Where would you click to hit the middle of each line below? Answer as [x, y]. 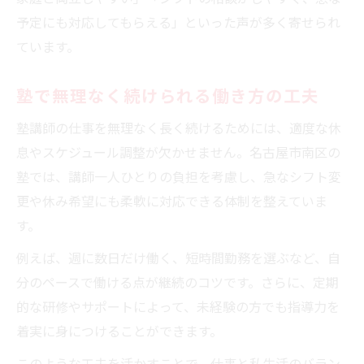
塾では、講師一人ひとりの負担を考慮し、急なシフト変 [179, 176]
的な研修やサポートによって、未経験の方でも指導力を [178, 306]
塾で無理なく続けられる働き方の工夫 [168, 95]
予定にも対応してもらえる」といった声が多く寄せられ [178, 22]
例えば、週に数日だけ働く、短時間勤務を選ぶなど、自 [178, 257]
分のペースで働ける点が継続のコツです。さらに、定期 [178, 282]
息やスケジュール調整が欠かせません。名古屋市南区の [178, 152]
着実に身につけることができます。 [119, 330]
